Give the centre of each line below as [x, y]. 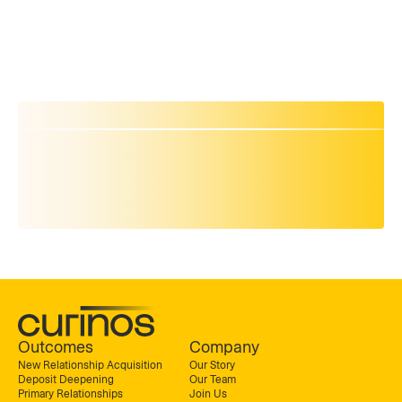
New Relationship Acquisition [90, 365]
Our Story [212, 365]
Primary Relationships [70, 394]
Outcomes [56, 347]
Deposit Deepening [66, 380]
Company [224, 347]
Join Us [208, 394]
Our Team [213, 380]
